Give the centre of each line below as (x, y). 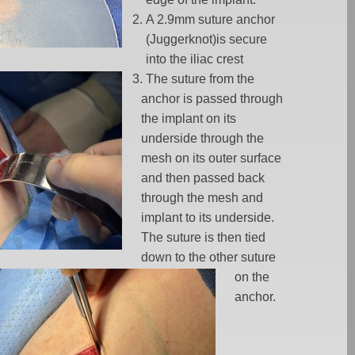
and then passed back (203, 178)
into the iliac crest (195, 59)
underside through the (203, 138)
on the (252, 277)
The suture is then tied (204, 237)
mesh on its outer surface (212, 158)
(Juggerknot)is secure (207, 39)
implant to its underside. (208, 218)
